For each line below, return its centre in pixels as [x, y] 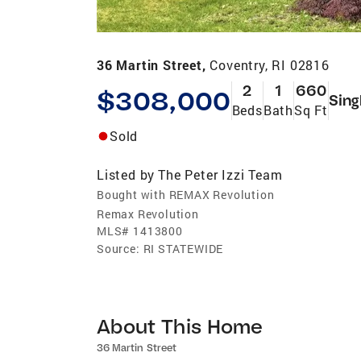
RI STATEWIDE [183, 248]
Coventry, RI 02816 [270, 64]
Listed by [126, 174]
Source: [118, 248]
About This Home [180, 326]
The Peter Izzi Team [220, 174]
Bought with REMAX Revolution [186, 194]
